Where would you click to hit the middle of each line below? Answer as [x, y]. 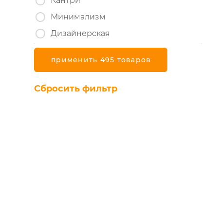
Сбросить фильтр [76, 89]
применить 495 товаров [101, 60]
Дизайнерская [80, 33]
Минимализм [78, 17]
